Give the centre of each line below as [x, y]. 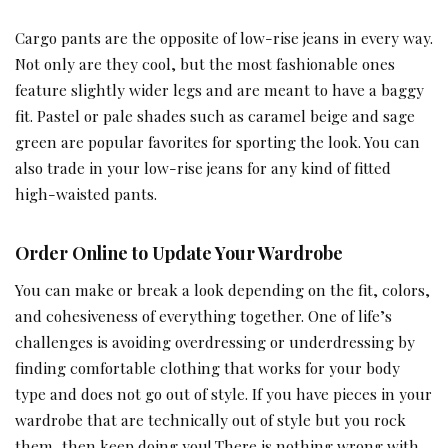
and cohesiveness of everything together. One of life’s [203, 316]
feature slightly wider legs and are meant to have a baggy [219, 89]
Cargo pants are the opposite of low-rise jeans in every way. [224, 37]
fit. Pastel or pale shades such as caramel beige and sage [215, 115]
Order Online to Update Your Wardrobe [179, 252]
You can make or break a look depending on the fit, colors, [222, 290]
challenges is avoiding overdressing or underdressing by [215, 342]
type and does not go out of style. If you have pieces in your [223, 394]
